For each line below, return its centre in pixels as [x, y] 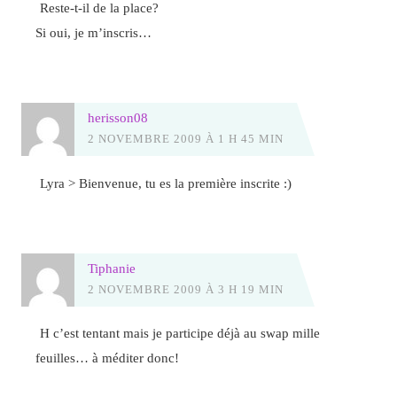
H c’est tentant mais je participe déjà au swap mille [180, 333]
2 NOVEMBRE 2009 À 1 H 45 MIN [185, 139]
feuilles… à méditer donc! [108, 358]
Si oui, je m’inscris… [94, 33]
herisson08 [117, 118]
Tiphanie [111, 268]
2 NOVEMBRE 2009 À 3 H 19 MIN [185, 289]
